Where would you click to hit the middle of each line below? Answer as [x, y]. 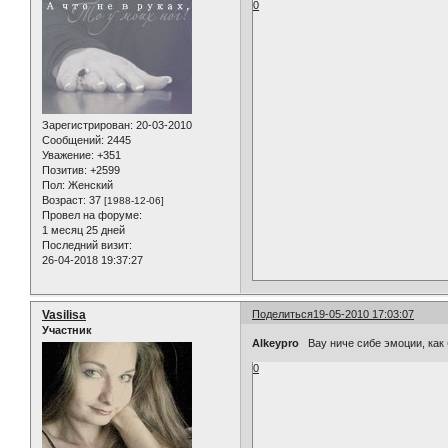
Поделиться [283, 313]
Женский [89, 184]
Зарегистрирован [86, 124]
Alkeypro [276, 343]
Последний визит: [87, 244]
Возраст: [64, 199]
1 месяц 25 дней [83, 229]
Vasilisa [64, 314]
